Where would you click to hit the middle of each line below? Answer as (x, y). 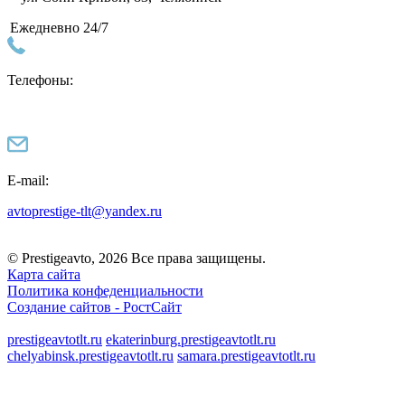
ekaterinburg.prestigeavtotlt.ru (191, 339)
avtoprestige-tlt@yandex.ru (85, 211)
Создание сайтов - (65, 306)
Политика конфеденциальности (105, 290)
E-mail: (28, 180)
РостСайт (152, 306)
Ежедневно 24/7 (60, 27)
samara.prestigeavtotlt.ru (246, 355)
